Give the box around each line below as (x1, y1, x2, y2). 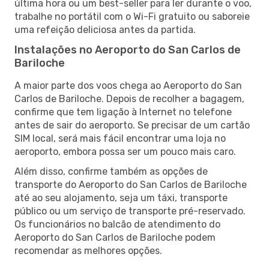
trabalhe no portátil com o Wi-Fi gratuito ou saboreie (14, 10, 250, 22)
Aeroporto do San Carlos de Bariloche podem (14, 231, 216, 243)
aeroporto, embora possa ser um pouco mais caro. (14, 145, 236, 157)
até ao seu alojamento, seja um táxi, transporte (14, 192, 228, 204)
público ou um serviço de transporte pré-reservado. (14, 205, 246, 217)
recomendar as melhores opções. (14, 244, 162, 256)
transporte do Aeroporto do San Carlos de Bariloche (14, 178, 247, 190)
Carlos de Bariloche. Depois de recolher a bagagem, (14, 92, 244, 104)
